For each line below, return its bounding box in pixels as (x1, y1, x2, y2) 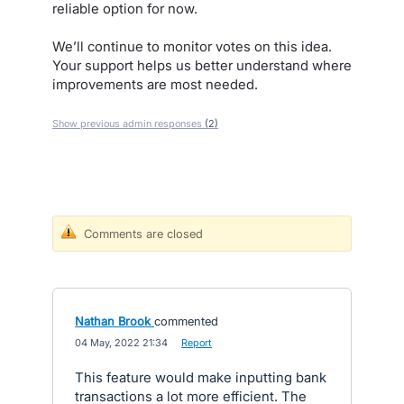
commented (154, 314, 218, 328)
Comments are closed (84, 226, 203, 241)
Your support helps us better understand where (52, 57, 352, 74)
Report (181, 336, 212, 349)
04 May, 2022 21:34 (75, 336, 168, 349)
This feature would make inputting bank (75, 369, 326, 386)
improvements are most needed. (52, 76, 258, 93)
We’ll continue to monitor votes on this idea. (52, 38, 332, 55)
